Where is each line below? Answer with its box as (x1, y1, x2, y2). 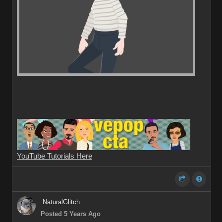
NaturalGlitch (43, 198, 80, 206)
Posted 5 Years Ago (41, 210, 101, 218)
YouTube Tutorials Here (17, 152, 92, 160)
